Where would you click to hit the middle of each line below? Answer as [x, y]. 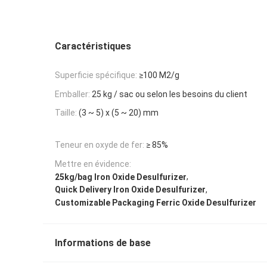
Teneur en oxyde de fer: [100, 145]
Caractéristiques [93, 46]
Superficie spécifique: [96, 75]
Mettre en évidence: [93, 164]
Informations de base [103, 243]
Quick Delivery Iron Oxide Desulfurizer [130, 190]
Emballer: [72, 94]
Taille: [66, 113]
